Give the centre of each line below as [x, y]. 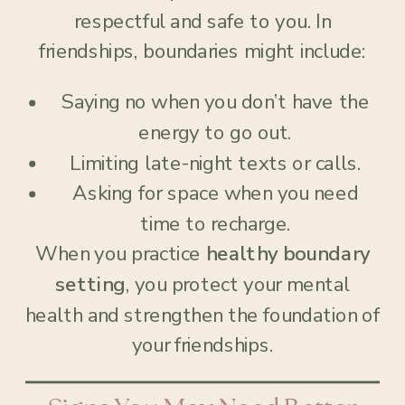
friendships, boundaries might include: [202, 52]
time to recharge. [215, 224]
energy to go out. [215, 133]
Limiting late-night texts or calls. [215, 163]
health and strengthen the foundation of [203, 315]
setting [90, 285]
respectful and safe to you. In [202, 22]
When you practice [120, 254]
